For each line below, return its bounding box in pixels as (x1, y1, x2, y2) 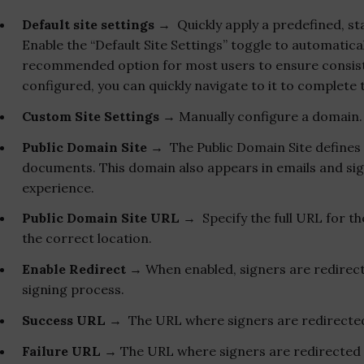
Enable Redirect (22, 261, 126, 278)
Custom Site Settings (22, 107, 162, 124)
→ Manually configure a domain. (162, 107, 362, 124)
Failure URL (22, 342, 101, 359)
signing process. (22, 281, 124, 298)
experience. (22, 179, 94, 196)
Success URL (22, 311, 106, 328)
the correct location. (22, 230, 152, 247)
